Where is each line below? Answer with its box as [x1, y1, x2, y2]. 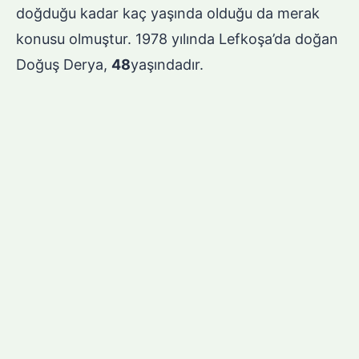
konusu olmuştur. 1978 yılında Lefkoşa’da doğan [16, 30, 338, 48]
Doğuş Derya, [16, 56, 111, 74]
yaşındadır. [131, 56, 204, 74]
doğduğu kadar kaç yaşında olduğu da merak [16, 5, 320, 22]
